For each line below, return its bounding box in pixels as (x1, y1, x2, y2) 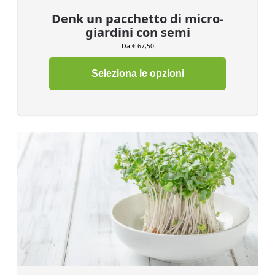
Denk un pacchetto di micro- (52, 10, 223, 28)
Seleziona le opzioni (91, 68, 184, 79)
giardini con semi (85, 24, 190, 41)
